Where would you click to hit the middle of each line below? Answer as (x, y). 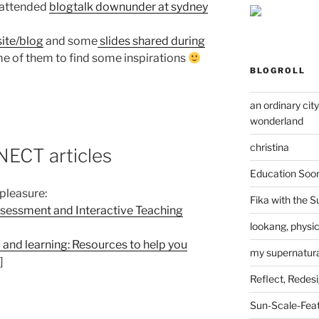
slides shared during (151, 41)
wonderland (276, 120)
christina (269, 147)
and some (70, 41)
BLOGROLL (277, 70)
